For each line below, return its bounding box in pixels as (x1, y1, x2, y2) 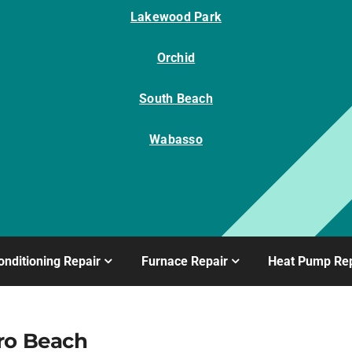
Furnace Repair (141, 253, 228, 269)
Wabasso (149, 132, 203, 148)
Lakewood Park (130, 9, 222, 25)
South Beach (139, 91, 213, 107)
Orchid (156, 50, 196, 66)
